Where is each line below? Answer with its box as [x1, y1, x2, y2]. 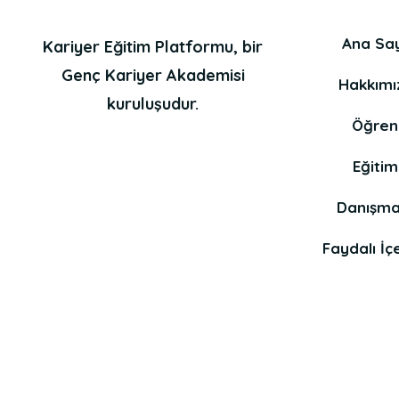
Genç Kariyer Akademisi [61, 65, 245, 85]
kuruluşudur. [107, 94, 199, 114]
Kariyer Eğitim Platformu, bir [43, 37, 263, 57]
